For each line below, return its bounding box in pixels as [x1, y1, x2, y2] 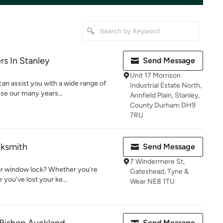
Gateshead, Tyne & [130, 167, 189, 176]
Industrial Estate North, [130, 81, 202, 90]
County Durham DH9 [130, 101, 196, 110]
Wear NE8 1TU [130, 177, 175, 186]
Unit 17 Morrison [130, 71, 181, 80]
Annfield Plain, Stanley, [130, 91, 200, 100]
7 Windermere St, [130, 157, 185, 166]
